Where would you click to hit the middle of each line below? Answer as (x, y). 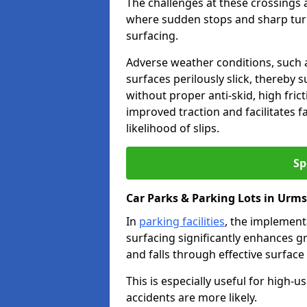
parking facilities (182, 221)
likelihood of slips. (173, 128)
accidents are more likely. (192, 297)
